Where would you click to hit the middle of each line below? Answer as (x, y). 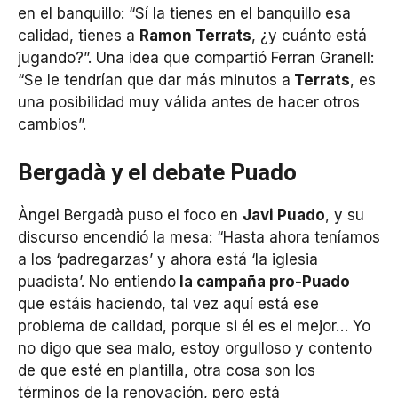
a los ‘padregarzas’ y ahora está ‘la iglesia (168, 259)
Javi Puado (284, 215)
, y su (345, 215)
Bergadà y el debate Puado (157, 172)
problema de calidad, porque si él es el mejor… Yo (194, 326)
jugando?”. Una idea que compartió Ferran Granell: (196, 58)
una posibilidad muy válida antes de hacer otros (189, 103)
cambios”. (52, 125)
